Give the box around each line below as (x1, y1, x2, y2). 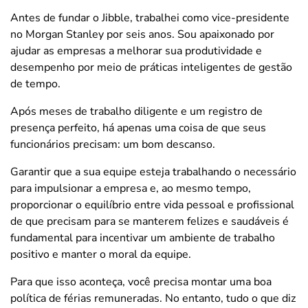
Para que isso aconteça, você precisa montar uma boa (10, 274, 272, 289)
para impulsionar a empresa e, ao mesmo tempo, (10, 180, 251, 196)
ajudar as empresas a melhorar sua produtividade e (10, 43, 262, 58)
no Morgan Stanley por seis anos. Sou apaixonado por (10, 26, 274, 42)
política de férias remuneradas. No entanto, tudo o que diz (10, 290, 296, 306)
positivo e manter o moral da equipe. (10, 246, 191, 262)
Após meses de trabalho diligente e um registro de (10, 103, 263, 119)
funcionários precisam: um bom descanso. (10, 136, 215, 152)
